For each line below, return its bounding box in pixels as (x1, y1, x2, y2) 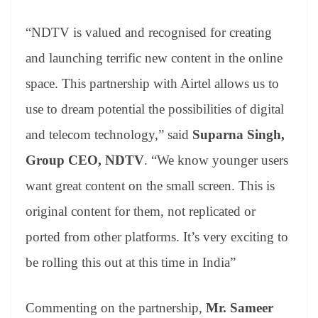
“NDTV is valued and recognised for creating (26, 24, 272, 40)
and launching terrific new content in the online (26, 50, 283, 65)
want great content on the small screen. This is (26, 177, 275, 193)
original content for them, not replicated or (26, 203, 256, 219)
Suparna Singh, (192, 126, 285, 142)
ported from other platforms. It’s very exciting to (26, 229, 288, 244)
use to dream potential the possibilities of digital (26, 101, 284, 116)
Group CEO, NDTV (26, 152, 144, 168)
